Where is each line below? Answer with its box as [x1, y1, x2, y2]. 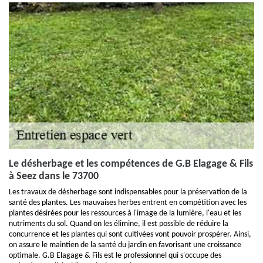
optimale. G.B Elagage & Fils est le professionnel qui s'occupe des [9, 251, 221, 261]
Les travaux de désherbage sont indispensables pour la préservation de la [9, 188, 247, 197]
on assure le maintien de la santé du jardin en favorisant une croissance [9, 241, 241, 250]
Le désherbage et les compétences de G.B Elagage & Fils [9, 159, 253, 170]
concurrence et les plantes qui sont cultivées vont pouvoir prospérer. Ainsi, [9, 230, 251, 240]
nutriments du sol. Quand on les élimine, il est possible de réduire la [9, 220, 228, 229]
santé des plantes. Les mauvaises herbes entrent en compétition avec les [9, 198, 247, 208]
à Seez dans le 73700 [9, 171, 99, 183]
